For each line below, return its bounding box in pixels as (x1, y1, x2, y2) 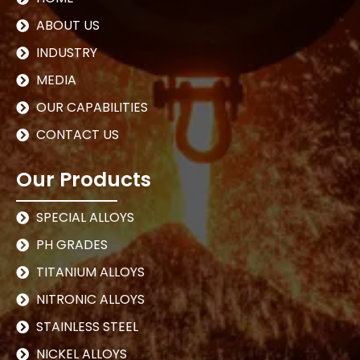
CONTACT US (36, 125, 119, 145)
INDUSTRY (36, 43, 97, 63)
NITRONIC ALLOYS (36, 289, 145, 309)
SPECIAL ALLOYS (36, 207, 134, 227)
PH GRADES (36, 235, 108, 254)
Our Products (16, 166, 151, 194)
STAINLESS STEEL (36, 317, 138, 336)
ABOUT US (36, 16, 100, 35)
